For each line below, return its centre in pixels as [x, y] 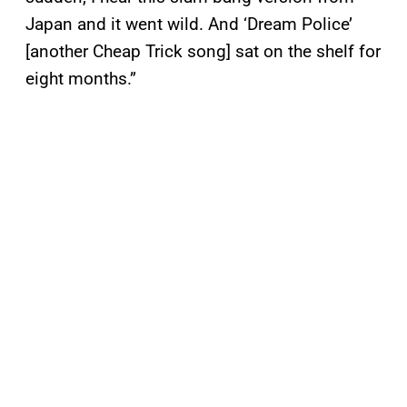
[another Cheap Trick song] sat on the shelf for [203, 52]
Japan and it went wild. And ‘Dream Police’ [189, 25]
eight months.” [81, 79]
